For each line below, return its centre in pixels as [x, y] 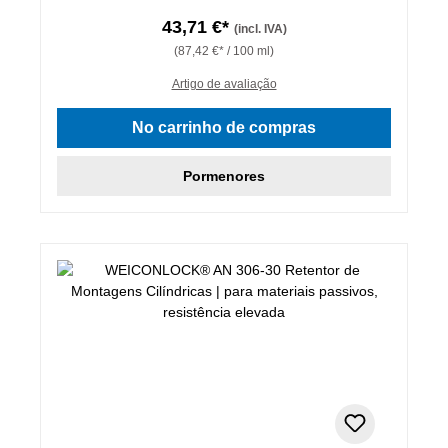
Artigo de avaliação [224, 83]
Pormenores [224, 175]
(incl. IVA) [260, 28]
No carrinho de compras [224, 127]
